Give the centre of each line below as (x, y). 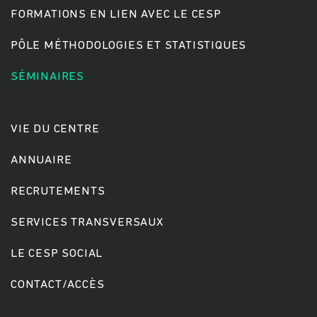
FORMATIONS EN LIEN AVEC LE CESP (116, 14)
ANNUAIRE (41, 160)
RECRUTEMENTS (58, 191)
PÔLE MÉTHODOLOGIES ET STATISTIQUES (129, 45)
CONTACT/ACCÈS (58, 284)
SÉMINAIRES (47, 76)
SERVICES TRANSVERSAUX (87, 222)
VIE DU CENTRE (55, 129)
